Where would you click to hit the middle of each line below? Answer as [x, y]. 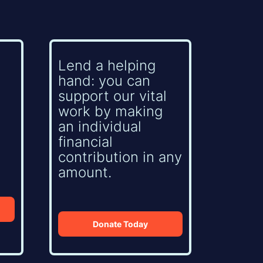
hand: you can [104, 81]
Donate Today [120, 224]
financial [86, 142]
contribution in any [120, 157]
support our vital [113, 96]
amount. [85, 173]
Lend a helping [107, 66]
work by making [111, 112]
